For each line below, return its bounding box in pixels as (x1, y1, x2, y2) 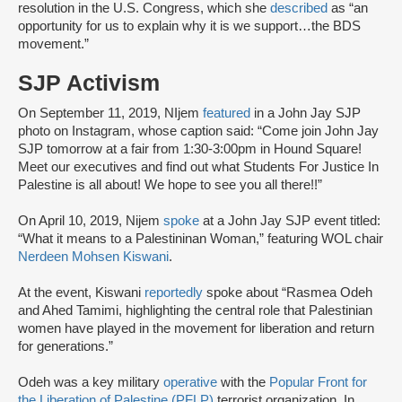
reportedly (144, 285, 203, 301)
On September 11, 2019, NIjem (18, 106, 203, 121)
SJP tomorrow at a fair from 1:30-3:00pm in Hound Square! (18, 142, 362, 157)
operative (163, 375, 221, 390)
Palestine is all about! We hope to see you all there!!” (18, 178, 322, 193)
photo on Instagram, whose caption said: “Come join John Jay (18, 124, 379, 139)
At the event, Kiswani (18, 285, 144, 301)
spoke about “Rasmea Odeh (203, 285, 372, 301)
